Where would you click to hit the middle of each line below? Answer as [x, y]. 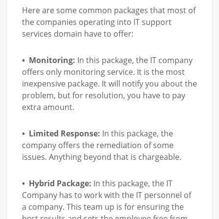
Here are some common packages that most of [109, 10]
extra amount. [48, 107]
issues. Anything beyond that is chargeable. [102, 157]
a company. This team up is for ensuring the [103, 207]
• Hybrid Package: [57, 183]
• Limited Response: [61, 133]
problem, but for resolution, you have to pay [104, 95]
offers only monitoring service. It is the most [103, 72]
